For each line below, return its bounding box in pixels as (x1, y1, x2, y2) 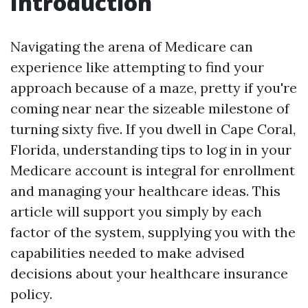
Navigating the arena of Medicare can (10, 38, 253, 55)
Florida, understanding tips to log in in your (10, 141, 291, 158)
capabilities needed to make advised (10, 244, 245, 261)
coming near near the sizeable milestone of (10, 100, 289, 117)
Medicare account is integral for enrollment (10, 162, 295, 179)
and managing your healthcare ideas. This (10, 182, 280, 199)
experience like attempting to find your (10, 58, 264, 76)
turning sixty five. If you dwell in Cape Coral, (10, 120, 296, 137)
